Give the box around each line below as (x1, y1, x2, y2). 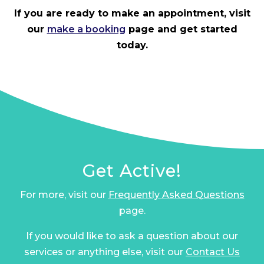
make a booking (47, 23, 126, 35)
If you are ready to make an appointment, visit (14, 7, 250, 19)
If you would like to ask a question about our (26, 230, 238, 242)
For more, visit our (19, 189, 108, 200)
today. (116, 39, 148, 51)
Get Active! (82, 160, 181, 181)
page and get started (125, 23, 237, 35)
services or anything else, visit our (24, 246, 186, 258)
